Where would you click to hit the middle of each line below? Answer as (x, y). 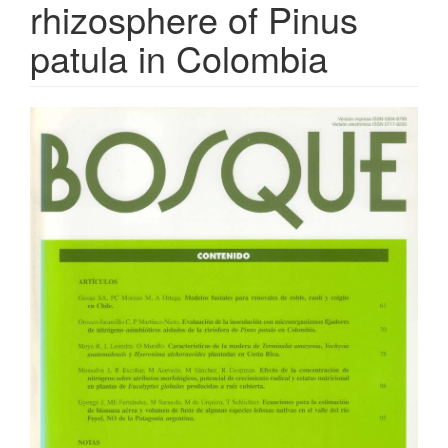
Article (71, 122)
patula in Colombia (179, 57)
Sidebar (81, 155)
